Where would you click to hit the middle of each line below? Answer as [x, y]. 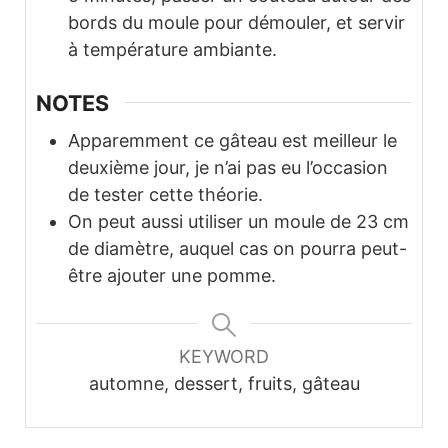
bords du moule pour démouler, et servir [236, 22]
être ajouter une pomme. [172, 276]
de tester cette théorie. [165, 195]
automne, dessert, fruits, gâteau [224, 384]
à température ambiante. [172, 49]
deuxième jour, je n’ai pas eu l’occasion [228, 168]
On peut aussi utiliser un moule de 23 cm [238, 222]
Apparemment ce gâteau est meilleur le [232, 141]
